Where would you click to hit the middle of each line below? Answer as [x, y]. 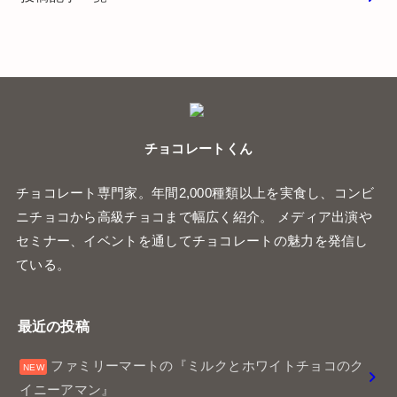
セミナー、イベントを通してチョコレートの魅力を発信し [192, 241]
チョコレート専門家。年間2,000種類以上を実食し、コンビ [195, 194]
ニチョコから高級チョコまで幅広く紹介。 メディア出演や [194, 218]
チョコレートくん [198, 148]
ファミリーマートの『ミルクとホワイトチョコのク [207, 366]
